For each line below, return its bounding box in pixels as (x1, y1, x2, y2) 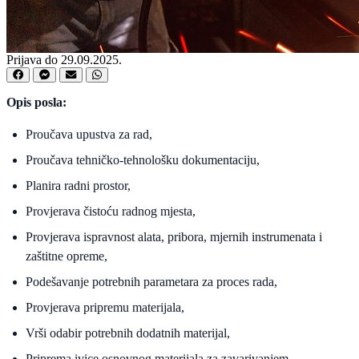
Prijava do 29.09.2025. (6, 53, 122, 67)
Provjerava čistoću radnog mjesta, (26, 204, 196, 219)
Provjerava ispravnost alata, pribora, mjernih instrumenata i (26, 230, 322, 244)
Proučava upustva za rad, (26, 127, 152, 142)
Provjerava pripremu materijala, (26, 301, 184, 315)
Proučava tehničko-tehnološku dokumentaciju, (26, 153, 260, 167)
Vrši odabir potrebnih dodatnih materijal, (26, 326, 230, 341)
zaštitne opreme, (26, 249, 107, 264)
